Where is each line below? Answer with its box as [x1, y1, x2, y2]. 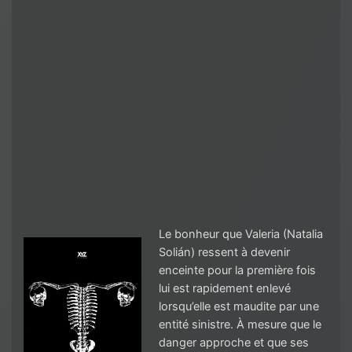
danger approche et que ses [158, 335, 309, 350]
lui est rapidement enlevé [158, 281, 291, 296]
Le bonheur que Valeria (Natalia [158, 227, 323, 242]
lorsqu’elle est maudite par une [158, 299, 319, 314]
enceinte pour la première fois [158, 263, 316, 278]
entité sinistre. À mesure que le [158, 317, 321, 332]
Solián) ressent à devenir [158, 245, 290, 260]
